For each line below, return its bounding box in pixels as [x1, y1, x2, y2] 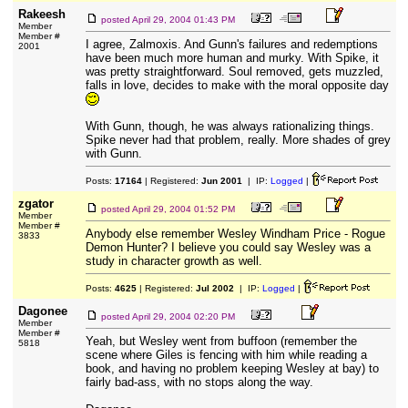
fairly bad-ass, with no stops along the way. [85, 375, 313, 389]
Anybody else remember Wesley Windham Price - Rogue [85, 227, 385, 240]
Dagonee [17, 304, 67, 318]
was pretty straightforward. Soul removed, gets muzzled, [85, 65, 383, 78]
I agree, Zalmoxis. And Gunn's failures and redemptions [85, 37, 378, 51]
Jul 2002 [195, 283, 234, 293]
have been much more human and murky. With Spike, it [85, 51, 379, 65]
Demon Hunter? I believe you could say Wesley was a [85, 240, 371, 254]
